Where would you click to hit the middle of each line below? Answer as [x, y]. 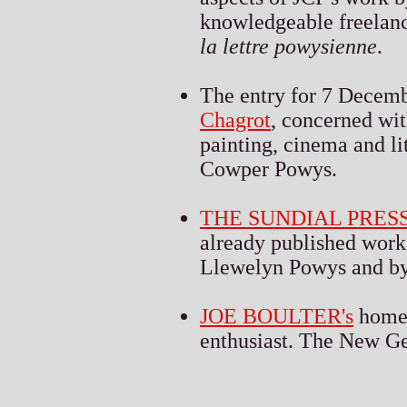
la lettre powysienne [288, 46]
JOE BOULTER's [277, 316]
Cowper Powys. [268, 169]
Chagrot [235, 119]
